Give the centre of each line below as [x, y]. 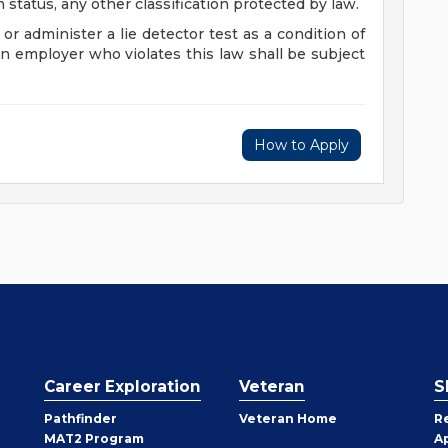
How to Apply [301, 145]
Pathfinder [80, 418]
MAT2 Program [94, 438]
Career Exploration [122, 386]
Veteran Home [288, 418]
